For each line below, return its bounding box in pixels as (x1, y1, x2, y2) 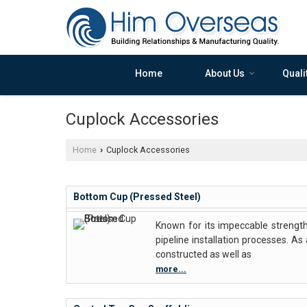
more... (156, 264, 186, 274)
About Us (204, 68, 245, 79)
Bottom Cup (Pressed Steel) (73, 191, 201, 202)
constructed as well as (156, 249, 251, 260)
